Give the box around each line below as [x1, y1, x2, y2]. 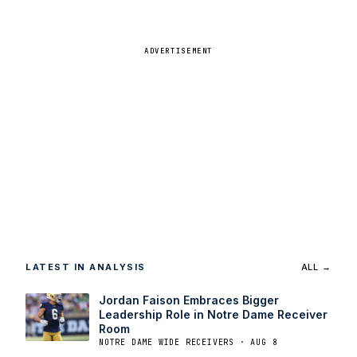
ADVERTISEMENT [143, 46, 214, 57]
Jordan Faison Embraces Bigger [99, 293, 279, 308]
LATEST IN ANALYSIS [25, 261, 146, 273]
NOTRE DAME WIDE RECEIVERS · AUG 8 [99, 337, 278, 348]
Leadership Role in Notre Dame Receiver [99, 308, 328, 322]
